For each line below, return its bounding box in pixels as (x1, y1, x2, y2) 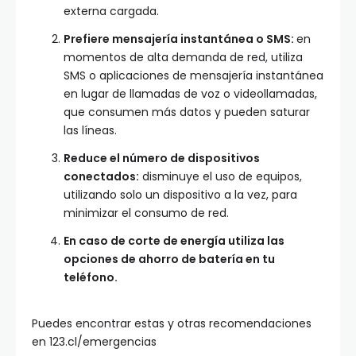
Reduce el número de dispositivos (64, 150, 260, 167)
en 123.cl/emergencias (32, 334, 157, 350)
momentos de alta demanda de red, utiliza (64, 49, 303, 66)
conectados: (64, 168, 139, 185)
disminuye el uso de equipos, (139, 168, 302, 185)
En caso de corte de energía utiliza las (64, 233, 284, 250)
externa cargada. (64, 3, 159, 20)
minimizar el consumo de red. (64, 205, 229, 222)
